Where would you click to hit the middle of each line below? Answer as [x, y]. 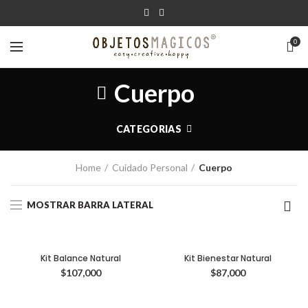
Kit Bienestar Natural [228, 258]
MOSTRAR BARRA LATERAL [90, 205]
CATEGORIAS [148, 129]
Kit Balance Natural [80, 258]
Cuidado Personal [150, 167]
